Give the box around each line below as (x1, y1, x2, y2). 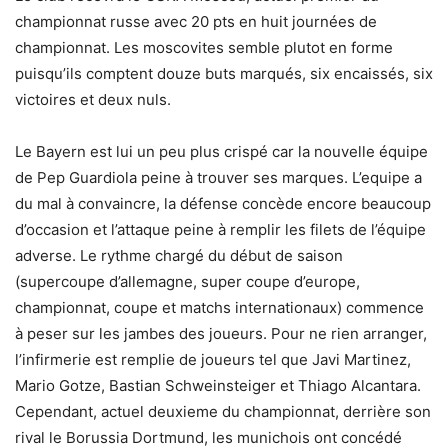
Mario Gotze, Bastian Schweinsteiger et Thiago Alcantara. (15, 376, 421, 395)
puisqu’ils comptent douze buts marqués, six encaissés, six (15, 64, 433, 83)
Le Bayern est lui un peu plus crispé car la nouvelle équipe (15, 142, 428, 161)
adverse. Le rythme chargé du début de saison (15, 246, 343, 265)
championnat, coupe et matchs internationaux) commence (15, 298, 424, 317)
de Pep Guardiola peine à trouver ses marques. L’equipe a (15, 168, 422, 187)
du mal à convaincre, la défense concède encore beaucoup (15, 194, 431, 213)
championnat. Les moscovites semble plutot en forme (15, 38, 393, 57)
